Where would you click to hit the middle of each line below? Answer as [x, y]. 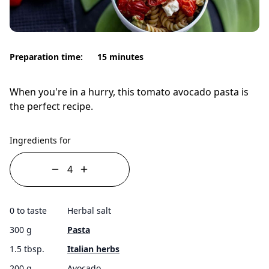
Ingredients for [40, 140]
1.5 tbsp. [27, 249]
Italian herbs [93, 249]
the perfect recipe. [51, 106]
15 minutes [120, 56]
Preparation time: [46, 56]
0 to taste [28, 210]
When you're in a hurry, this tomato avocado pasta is [129, 92]
